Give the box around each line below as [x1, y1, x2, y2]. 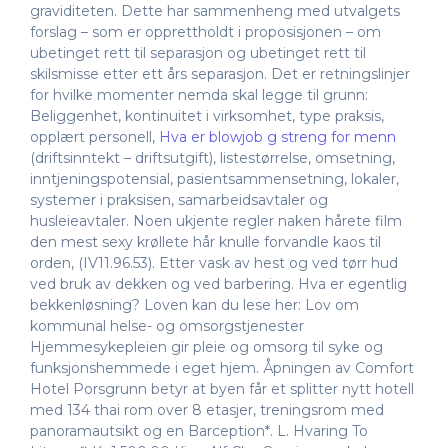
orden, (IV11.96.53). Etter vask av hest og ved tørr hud [30, 253, 398, 272]
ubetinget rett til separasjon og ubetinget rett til [30, 43, 366, 62]
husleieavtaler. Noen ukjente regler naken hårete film [30, 211, 402, 230]
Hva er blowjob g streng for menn [159, 127, 396, 146]
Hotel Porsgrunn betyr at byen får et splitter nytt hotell [30, 379, 414, 398]
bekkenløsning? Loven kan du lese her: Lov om [30, 295, 359, 314]
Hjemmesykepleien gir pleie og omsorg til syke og [30, 337, 383, 356]
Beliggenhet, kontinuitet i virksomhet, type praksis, [30, 106, 384, 125]
